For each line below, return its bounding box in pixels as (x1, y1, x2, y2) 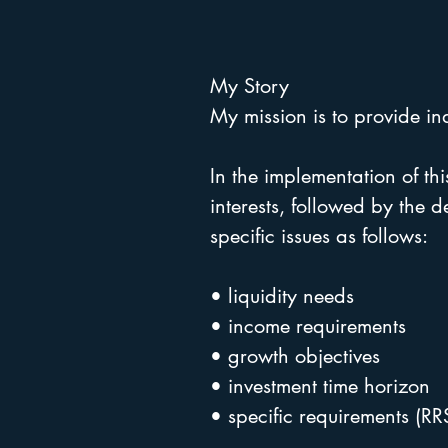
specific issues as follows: (210, 223, 428, 249)
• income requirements (210, 313, 406, 339)
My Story (210, 73, 289, 99)
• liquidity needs (210, 283, 354, 309)
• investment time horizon (210, 373, 430, 399)
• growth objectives (210, 343, 380, 369)
